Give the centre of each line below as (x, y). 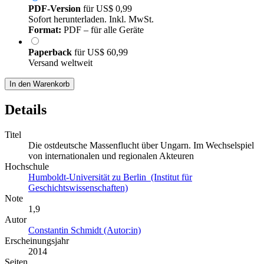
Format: (45, 29)
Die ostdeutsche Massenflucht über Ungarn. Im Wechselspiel (141, 145)
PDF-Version (55, 8)
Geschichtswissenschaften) (78, 187)
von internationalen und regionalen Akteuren (111, 156)
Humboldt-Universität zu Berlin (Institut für (110, 177)
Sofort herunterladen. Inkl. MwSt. (91, 19)
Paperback (51, 52)
